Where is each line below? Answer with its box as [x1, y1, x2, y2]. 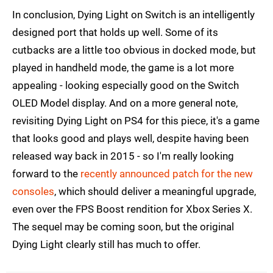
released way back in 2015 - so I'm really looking [12, 150, 234, 163]
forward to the [12, 168, 80, 180]
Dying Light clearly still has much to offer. [12, 238, 200, 251]
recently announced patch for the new [80, 168, 253, 180]
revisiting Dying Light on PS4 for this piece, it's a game [12, 115, 260, 127]
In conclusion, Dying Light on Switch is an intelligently [12, 9, 255, 21]
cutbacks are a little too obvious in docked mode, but [12, 44, 256, 57]
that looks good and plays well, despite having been [12, 132, 249, 145]
